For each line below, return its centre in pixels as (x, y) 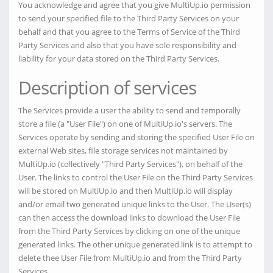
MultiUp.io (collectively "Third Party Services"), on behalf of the (130, 164)
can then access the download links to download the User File (129, 218)
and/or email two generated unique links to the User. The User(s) (135, 204)
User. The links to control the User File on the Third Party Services (136, 177)
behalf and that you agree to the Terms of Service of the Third (129, 32)
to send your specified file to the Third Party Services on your (129, 18)
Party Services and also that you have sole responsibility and (127, 45)
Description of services (107, 87)
